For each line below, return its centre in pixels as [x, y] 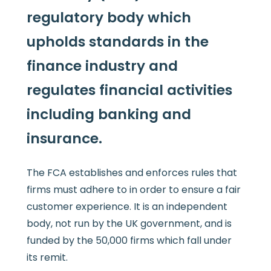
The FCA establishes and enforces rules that [132, 173]
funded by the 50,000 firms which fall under [129, 241]
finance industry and [102, 66]
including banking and [109, 115]
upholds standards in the [117, 42]
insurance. [64, 139]
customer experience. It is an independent [127, 207]
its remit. [47, 258]
